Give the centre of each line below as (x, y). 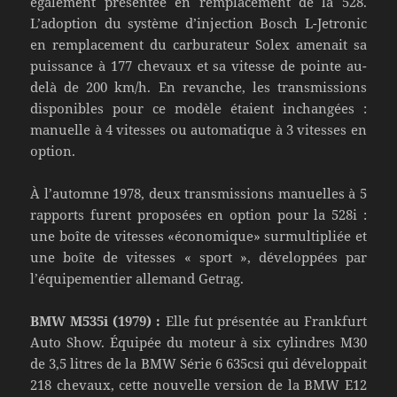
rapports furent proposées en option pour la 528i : (198, 214)
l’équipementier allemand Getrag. (137, 278)
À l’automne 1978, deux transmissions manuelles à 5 (198, 193)
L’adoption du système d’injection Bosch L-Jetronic (198, 23)
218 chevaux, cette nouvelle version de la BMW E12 (198, 384)
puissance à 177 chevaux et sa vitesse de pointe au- (198, 65)
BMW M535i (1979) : (96, 320)
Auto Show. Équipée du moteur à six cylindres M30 (198, 342)
